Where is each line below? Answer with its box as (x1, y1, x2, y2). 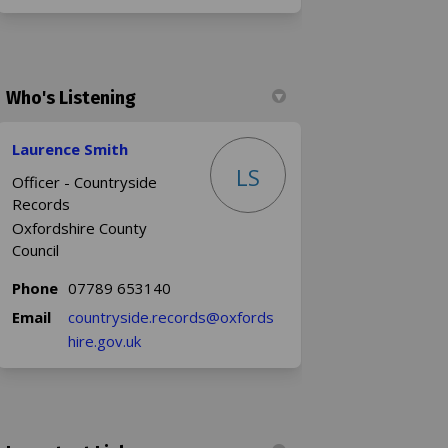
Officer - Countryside (12, 171, 158, 192)
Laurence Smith (12, 138, 129, 159)
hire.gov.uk (68, 330, 142, 351)
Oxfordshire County (12, 217, 148, 238)
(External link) (140, 329, 233, 350)
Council (12, 239, 60, 260)
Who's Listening (6, 86, 137, 109)
